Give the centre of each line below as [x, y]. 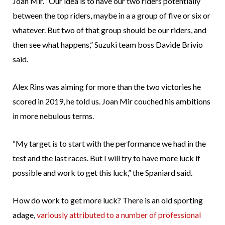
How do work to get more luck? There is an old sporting [108, 200]
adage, [25, 215]
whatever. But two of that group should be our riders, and [109, 30]
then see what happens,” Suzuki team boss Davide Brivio [108, 45]
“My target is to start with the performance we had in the [109, 144]
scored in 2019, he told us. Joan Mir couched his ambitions [111, 101]
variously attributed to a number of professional [119, 215]
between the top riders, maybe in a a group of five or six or [111, 16]
